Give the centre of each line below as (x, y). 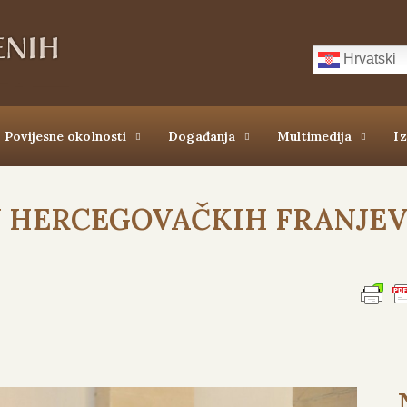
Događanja (202, 136)
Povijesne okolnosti (66, 136)
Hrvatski (368, 59)
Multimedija (315, 136)
